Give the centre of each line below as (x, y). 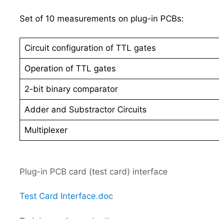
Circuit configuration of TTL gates (90, 48)
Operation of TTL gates (70, 68)
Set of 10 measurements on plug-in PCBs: (102, 19)
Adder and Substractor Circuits (85, 109)
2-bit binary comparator (71, 89)
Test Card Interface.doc (66, 196)
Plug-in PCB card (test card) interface (94, 171)
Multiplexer (46, 130)
